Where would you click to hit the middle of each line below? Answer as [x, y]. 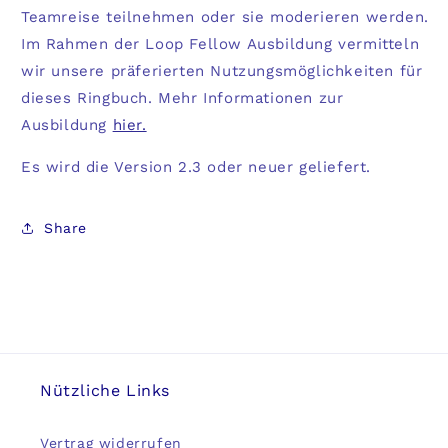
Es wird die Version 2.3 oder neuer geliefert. [196, 167]
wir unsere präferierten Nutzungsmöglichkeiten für [222, 71]
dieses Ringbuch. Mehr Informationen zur [182, 98]
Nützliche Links [105, 391]
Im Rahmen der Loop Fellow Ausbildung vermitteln [220, 44]
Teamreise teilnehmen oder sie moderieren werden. [225, 17]
